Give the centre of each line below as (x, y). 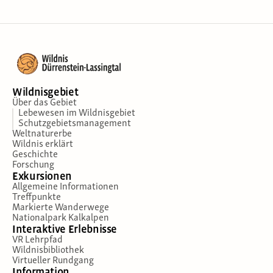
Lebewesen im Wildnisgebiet (77, 113)
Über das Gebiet (44, 103)
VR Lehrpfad (37, 240)
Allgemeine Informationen (66, 187)
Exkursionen (42, 176)
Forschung (33, 165)
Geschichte (35, 154)
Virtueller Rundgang (53, 261)
